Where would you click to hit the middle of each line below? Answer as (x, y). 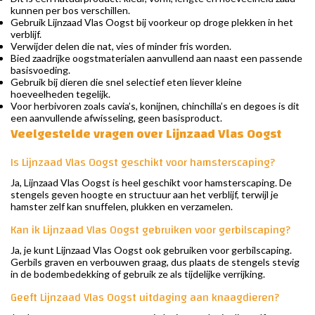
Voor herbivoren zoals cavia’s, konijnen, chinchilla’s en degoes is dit (155, 106)
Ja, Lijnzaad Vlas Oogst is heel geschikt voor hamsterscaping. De (151, 183)
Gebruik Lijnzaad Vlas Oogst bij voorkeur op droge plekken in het (152, 22)
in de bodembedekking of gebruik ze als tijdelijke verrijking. (138, 274)
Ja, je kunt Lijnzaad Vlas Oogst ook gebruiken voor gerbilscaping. (151, 250)
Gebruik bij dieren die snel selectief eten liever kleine (126, 82)
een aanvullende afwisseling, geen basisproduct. (116, 118)
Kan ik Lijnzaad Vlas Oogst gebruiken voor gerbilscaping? (150, 230)
